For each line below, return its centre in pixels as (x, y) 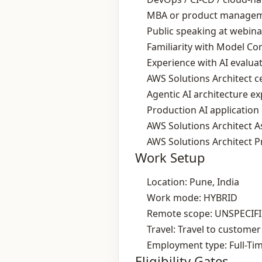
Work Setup (170, 157)
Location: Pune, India (193, 182)
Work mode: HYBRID (192, 198)
